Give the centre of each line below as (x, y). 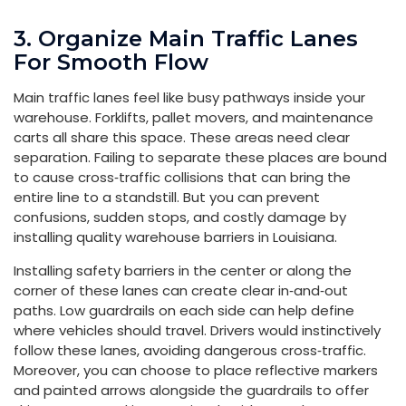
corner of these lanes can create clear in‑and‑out (181, 290)
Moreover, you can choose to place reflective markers (196, 370)
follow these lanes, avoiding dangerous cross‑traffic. (190, 350)
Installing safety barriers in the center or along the (183, 270)
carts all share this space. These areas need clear (182, 137)
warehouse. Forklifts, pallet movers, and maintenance (193, 117)
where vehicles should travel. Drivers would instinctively (197, 330)
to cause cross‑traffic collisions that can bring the (182, 177)
